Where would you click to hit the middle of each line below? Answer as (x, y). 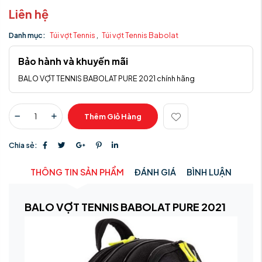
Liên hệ (29, 13)
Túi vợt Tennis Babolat (140, 35)
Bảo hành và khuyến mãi (73, 61)
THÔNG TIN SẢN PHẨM (77, 172)
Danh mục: (27, 35)
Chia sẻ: (23, 145)
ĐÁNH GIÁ (155, 172)
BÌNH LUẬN (209, 172)
